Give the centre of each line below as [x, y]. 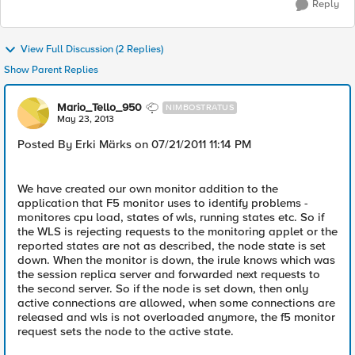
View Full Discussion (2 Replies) [92, 50]
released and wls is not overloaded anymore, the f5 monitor [176, 317]
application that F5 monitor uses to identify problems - [163, 203]
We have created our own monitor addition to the [148, 189]
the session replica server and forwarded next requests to [169, 274]
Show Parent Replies [51, 70]
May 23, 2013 [86, 119]
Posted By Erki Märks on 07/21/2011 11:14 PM [134, 144]
